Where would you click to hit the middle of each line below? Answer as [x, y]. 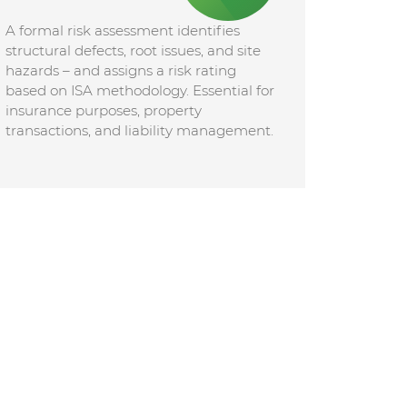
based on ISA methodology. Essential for [140, 90]
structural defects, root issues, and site [134, 50]
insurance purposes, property [104, 110]
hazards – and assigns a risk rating [121, 70]
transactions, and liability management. [140, 130]
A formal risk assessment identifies [123, 30]
